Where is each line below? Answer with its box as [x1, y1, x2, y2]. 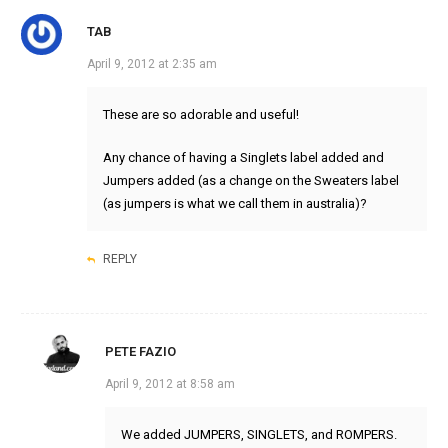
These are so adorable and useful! [102, 107, 299, 123]
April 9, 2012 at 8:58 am [104, 377, 235, 392]
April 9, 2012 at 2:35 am [86, 57, 217, 72]
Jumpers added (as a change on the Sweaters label [102, 173, 399, 189]
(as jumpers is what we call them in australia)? [102, 196, 367, 212]
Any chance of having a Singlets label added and [102, 150, 384, 166]
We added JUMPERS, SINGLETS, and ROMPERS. [120, 427, 397, 443]
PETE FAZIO [104, 344, 176, 360]
